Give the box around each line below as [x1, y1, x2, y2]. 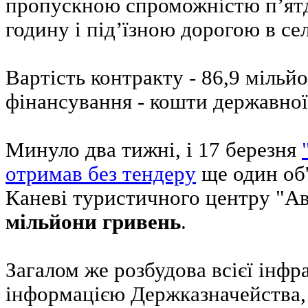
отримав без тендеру [5, 162, 196, 186]
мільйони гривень [5, 210, 181, 234]
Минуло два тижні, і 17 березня [5, 138, 302, 162]
